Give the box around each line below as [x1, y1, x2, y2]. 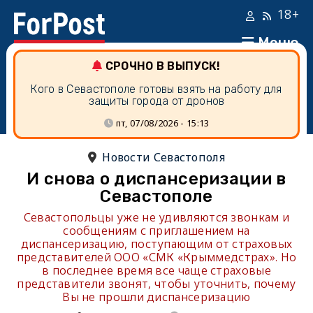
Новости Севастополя [102, 150, 225, 165]
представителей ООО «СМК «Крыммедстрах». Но [16, 249, 297, 265]
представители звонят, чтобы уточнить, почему [17, 276, 296, 291]
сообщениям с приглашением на [63, 223, 250, 238]
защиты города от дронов [88, 94, 225, 108]
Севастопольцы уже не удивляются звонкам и [23, 210, 290, 225]
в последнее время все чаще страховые [42, 263, 271, 278]
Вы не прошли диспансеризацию [62, 289, 251, 305]
